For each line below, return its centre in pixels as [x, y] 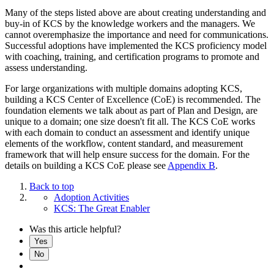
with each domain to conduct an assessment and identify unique [127, 132]
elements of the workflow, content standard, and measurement [124, 143]
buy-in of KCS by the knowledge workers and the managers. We [130, 23]
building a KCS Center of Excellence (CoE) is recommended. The [133, 99]
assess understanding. [46, 67]
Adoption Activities [91, 197]
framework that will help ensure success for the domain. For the [127, 154]
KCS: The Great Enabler [102, 208]
